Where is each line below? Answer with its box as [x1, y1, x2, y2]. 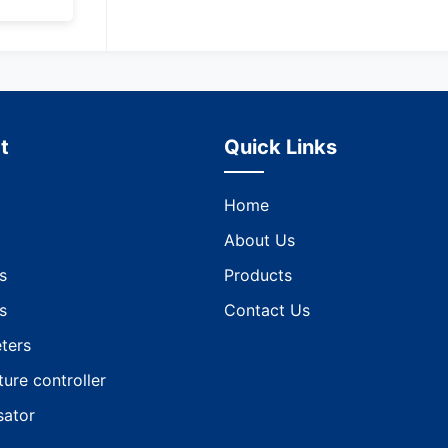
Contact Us [224, 299, 310, 320]
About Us [224, 229, 295, 250]
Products [224, 264, 292, 285]
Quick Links [224, 134, 337, 159]
